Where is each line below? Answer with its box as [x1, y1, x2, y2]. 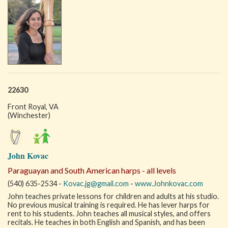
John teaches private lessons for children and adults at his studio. [8, 192, 219, 201]
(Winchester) [8, 111, 50, 120]
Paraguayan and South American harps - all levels [8, 165, 176, 175]
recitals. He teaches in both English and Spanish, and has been [8, 218, 205, 226]
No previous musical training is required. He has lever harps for [8, 201, 210, 209]
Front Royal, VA [8, 102, 59, 111]
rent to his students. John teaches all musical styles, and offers [8, 209, 211, 218]
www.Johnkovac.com [135, 179, 203, 188]
